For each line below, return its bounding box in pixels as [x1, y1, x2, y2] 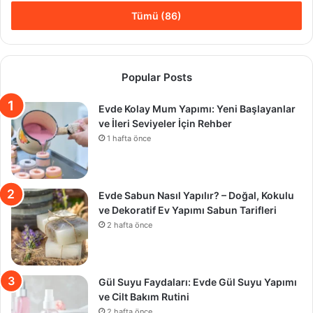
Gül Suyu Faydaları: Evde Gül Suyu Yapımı [99, 276, 297, 289]
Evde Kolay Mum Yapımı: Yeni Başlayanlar [99, 103, 296, 115]
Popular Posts [121, 71, 192, 85]
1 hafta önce [107, 133, 151, 144]
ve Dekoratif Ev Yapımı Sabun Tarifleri [99, 204, 277, 217]
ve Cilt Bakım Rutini [99, 291, 189, 303]
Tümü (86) [131, 10, 182, 22]
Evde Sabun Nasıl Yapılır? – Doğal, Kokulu [99, 189, 294, 202]
